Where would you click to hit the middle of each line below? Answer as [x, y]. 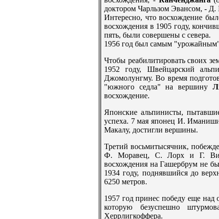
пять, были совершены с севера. [157, 35]
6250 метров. [126, 182]
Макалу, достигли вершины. [151, 130]
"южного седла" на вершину [158, 87]
